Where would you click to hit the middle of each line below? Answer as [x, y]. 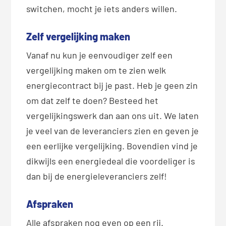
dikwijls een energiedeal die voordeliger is [111, 161]
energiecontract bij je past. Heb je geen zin [112, 86]
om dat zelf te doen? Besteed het [93, 101]
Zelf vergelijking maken [78, 37]
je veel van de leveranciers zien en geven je [113, 131]
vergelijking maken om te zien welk [96, 70]
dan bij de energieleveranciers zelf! [97, 176]
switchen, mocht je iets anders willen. [102, 9]
